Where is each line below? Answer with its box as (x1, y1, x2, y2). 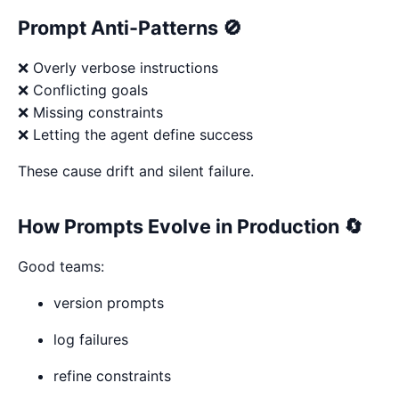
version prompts (53, 293, 164, 312)
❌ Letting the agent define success (18, 125, 253, 143)
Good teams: (18, 256, 104, 275)
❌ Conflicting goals (18, 80, 148, 99)
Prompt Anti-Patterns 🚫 (18, 15, 242, 39)
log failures (53, 330, 128, 348)
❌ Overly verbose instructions (18, 58, 218, 77)
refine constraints (53, 366, 171, 385)
